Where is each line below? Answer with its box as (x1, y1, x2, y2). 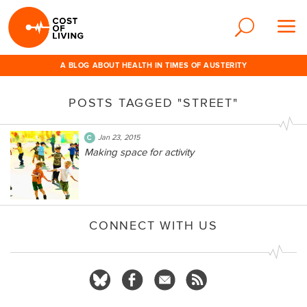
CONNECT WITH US (89, 219, 218, 233)
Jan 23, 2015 (98, 133, 140, 142)
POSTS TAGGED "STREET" (69, 96, 238, 110)
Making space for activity (84, 146, 194, 158)
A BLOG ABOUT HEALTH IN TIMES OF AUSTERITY (60, 61, 247, 70)
